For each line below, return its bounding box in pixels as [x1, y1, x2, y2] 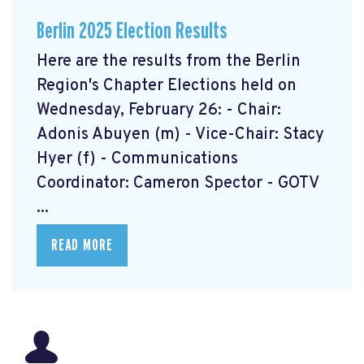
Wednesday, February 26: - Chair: [37, 99, 281, 121]
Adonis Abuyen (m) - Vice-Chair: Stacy [37, 123, 324, 145]
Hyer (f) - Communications [37, 148, 238, 170]
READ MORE [51, 236, 113, 253]
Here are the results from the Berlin [37, 50, 301, 72]
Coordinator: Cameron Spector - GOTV [37, 172, 318, 194]
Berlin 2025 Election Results [37, 19, 227, 44]
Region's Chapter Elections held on [37, 75, 297, 97]
